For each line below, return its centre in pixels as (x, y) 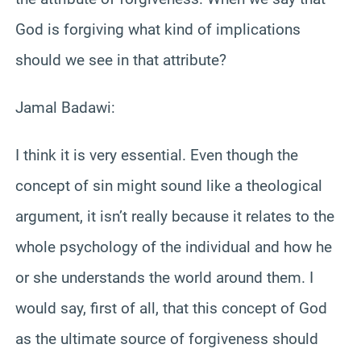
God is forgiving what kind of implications (158, 29)
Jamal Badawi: (65, 107)
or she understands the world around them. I (164, 277)
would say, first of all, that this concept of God (171, 308)
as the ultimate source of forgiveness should (167, 338)
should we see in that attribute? (121, 60)
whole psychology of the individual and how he (174, 247)
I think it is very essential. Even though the (157, 155)
